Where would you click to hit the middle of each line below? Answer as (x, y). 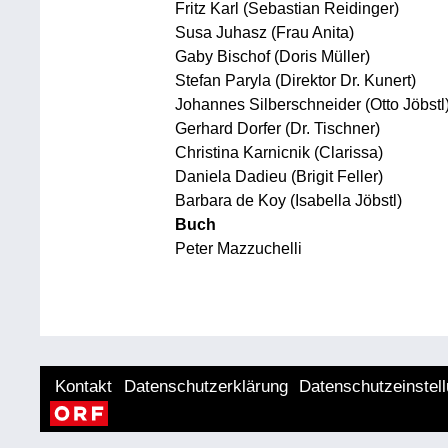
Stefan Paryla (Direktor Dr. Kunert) (295, 80)
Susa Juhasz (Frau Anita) (264, 32)
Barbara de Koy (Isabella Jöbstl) (288, 200)
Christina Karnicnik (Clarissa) (278, 152)
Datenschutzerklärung (205, 386)
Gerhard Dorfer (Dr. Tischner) (277, 128)
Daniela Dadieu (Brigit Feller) (278, 176)
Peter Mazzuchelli (238, 248)
